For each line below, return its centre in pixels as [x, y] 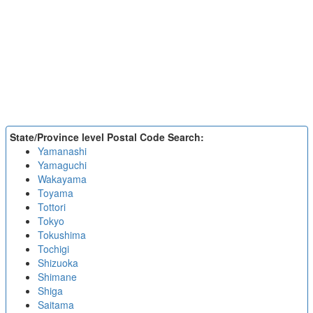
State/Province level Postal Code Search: [107, 137]
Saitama [56, 305]
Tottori [51, 207]
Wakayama [62, 179]
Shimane [57, 277]
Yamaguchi [62, 165]
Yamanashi [62, 151]
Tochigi [53, 249]
